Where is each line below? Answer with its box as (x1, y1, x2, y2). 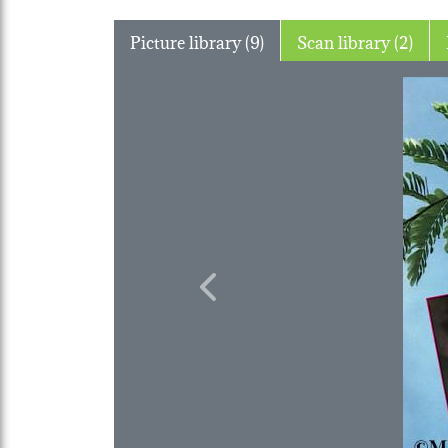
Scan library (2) (394, 26, 413, 54)
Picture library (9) (245, 26, 264, 54)
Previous (206, 284, 273, 312)
